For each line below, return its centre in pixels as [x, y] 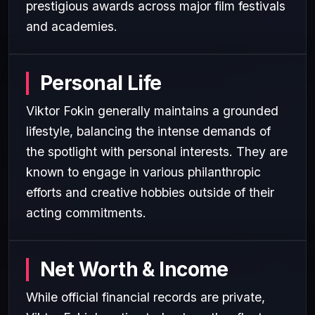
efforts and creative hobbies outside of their [150, 192]
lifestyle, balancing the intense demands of [148, 131]
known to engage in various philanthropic [143, 172]
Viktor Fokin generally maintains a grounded [152, 110]
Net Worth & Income [134, 269]
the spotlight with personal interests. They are [157, 151]
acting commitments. [86, 212]
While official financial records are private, [146, 297]
